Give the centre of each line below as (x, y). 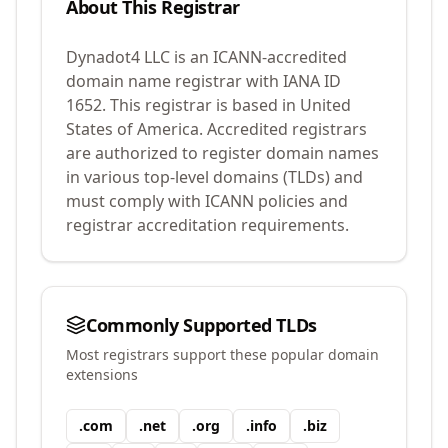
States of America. (134, 129)
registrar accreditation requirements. (207, 225)
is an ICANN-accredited (258, 57)
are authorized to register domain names (222, 153)
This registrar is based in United (228, 105)
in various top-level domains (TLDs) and (214, 177)
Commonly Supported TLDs (201, 325)
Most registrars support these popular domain (222, 354)
